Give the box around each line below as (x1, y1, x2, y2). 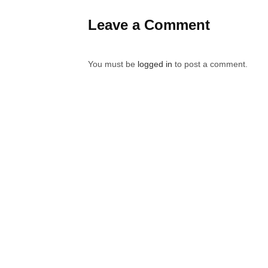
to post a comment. (172, 59, 248, 69)
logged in (138, 59, 172, 69)
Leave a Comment (88, 16, 210, 33)
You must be (88, 59, 138, 69)
